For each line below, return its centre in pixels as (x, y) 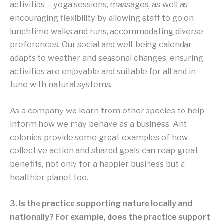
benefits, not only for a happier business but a (97, 164)
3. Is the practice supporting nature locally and (101, 203)
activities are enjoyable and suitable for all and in (103, 71)
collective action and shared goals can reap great (104, 150)
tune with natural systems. (61, 84)
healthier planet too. (49, 177)
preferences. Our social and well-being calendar (101, 44)
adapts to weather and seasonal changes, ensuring (107, 57)
